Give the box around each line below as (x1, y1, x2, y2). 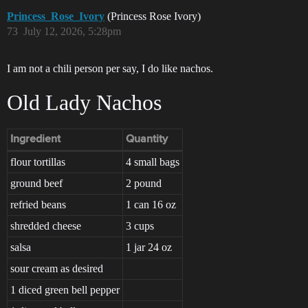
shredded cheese (10, 219, 81, 232)
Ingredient (10, 133, 60, 145)
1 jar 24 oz (126, 241, 172, 253)
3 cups (126, 219, 154, 232)
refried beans (10, 198, 66, 210)
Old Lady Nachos (7, 89, 162, 115)
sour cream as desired (10, 262, 103, 274)
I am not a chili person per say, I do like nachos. (7, 62, 213, 74)
